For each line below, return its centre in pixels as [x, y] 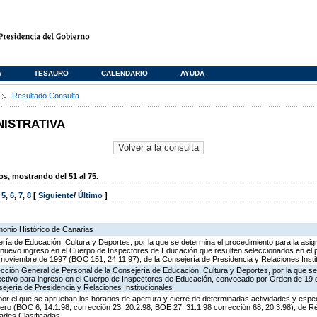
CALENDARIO [125, 73]
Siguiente [56, 196]
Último [91, 196]
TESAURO [51, 73]
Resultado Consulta [46, 96]
